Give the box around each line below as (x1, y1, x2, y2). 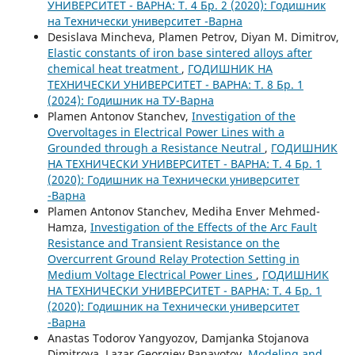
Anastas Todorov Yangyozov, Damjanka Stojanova (47, 330, 309, 346)
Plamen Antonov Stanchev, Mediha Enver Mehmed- (47, 204, 320, 219)
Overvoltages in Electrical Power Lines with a (47, 124, 284, 140)
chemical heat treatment (47, 61, 181, 77)
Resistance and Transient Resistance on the (47, 235, 280, 251)
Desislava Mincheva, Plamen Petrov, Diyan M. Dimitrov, (47, 29, 339, 45)
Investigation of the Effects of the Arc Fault (90, 219, 317, 235)
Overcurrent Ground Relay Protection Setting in (47, 251, 300, 267)
